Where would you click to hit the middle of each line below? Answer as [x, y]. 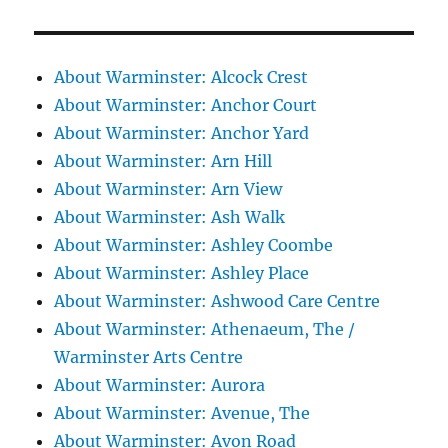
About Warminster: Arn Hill [163, 161]
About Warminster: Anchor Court [186, 105]
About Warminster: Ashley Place [182, 273]
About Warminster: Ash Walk [170, 217]
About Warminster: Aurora [160, 385]
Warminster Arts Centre [149, 357]
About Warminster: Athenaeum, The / [205, 329]
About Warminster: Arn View [168, 189]
